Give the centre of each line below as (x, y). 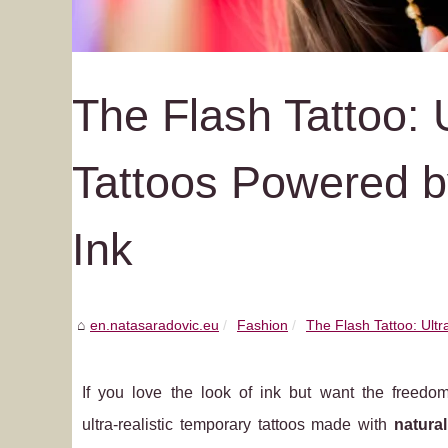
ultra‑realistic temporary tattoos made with (238, 424)
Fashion (262, 325)
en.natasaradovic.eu (154, 325)
